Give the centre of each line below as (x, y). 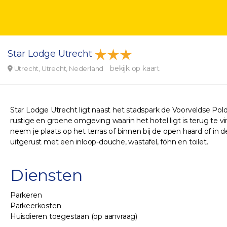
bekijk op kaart (135, 68)
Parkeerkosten (36, 206)
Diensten (46, 175)
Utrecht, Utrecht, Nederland (59, 68)
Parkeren (26, 195)
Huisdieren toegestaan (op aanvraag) (74, 216)
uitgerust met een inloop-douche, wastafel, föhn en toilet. (109, 142)
